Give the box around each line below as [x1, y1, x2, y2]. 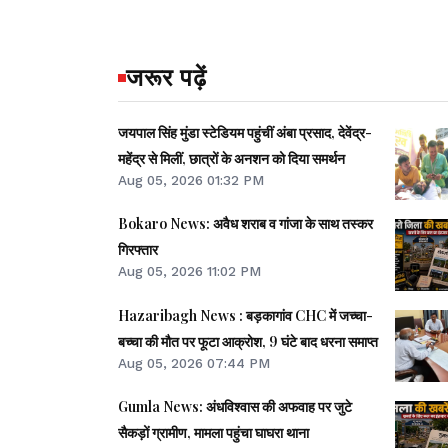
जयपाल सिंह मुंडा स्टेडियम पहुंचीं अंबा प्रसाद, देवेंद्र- [118, 123, 372, 143]
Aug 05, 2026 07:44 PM [118, 354, 270, 371]
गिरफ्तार [118, 240, 158, 260]
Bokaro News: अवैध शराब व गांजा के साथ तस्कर [118, 214, 373, 234]
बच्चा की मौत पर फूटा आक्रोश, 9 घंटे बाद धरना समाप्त [118, 331, 378, 351]
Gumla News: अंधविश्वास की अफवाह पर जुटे [118, 396, 352, 416]
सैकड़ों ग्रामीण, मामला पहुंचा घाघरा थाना [118, 422, 309, 442]
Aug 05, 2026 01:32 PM [118, 172, 264, 189]
